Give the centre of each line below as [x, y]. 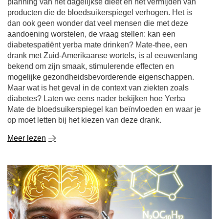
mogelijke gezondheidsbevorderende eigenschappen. [101, 77]
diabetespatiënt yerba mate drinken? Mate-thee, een [97, 45]
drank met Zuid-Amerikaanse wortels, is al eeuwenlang [102, 55]
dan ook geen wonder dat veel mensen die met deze [98, 23]
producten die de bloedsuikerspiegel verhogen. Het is [100, 12]
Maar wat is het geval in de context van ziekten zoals [98, 88]
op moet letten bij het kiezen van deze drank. [84, 120]
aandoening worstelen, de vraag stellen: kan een [91, 34]
